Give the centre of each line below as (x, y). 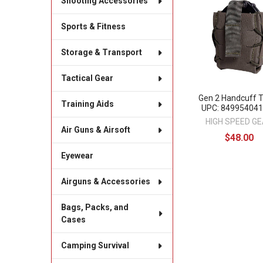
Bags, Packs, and (95, 208)
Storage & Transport (101, 53)
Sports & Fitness (93, 27)
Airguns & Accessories (105, 182)
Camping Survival (95, 246)
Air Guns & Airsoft (95, 130)
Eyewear (77, 156)
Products (215, 18)
